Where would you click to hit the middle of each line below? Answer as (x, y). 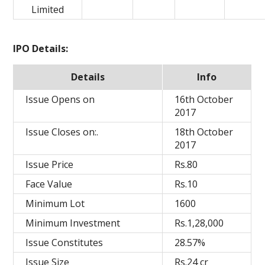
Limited (48, 9)
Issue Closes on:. (62, 132)
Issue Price (50, 164)
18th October (204, 132)
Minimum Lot (55, 203)
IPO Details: (41, 49)
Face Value (49, 184)
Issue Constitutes (64, 243)
